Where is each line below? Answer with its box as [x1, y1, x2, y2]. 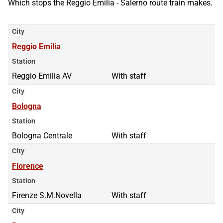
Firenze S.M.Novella [12, 190, 82, 200]
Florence [12, 161, 43, 171]
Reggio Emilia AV [12, 71, 72, 81]
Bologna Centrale [12, 130, 72, 140]
